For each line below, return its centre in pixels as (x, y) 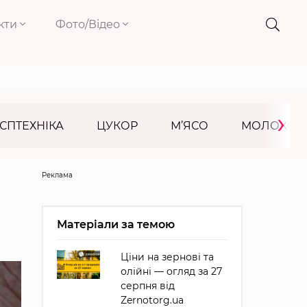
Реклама (57, 175)
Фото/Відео (89, 24)
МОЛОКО (269, 126)
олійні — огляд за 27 (171, 271)
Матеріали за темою (115, 224)
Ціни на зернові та (167, 257)
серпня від (147, 286)
